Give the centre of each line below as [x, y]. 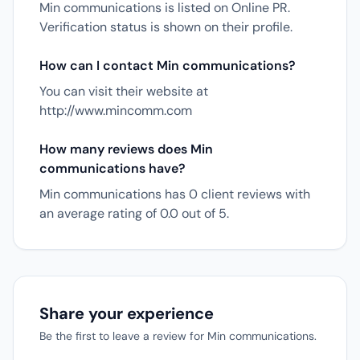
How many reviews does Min [126, 149]
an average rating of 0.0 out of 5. [134, 213]
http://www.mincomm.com [116, 110]
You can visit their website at [124, 91]
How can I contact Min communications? [168, 65]
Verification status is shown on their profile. [166, 27]
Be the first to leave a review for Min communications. [178, 336]
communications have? [112, 168]
